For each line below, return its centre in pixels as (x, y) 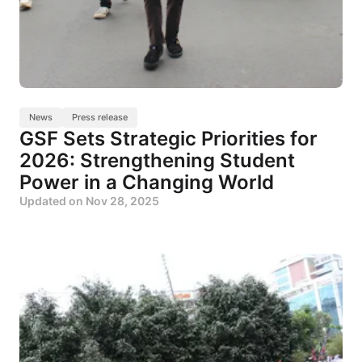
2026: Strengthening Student (157, 160)
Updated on (53, 200)
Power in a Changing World (147, 182)
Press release (100, 117)
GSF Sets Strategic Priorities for (168, 138)
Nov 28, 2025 (122, 200)
